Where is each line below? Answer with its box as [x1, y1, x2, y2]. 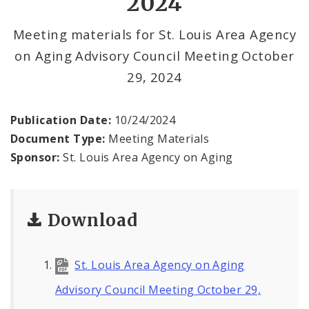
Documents [21, 6, 84, 22]
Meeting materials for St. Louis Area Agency [12, 25, 297, 43]
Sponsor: [10, 150, 60, 166]
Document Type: [10, 131, 106, 147]
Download [48, 210, 138, 232]
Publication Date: [10, 112, 112, 128]
